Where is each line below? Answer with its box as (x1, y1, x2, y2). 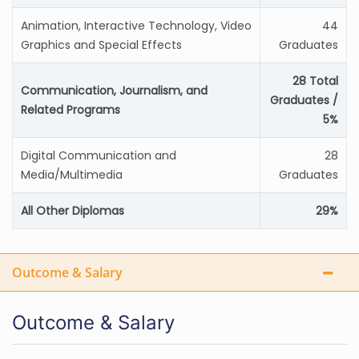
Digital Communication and (21, 147, 176, 163)
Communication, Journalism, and (21, 83, 208, 99)
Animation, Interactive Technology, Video (21, 18, 252, 34)
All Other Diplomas (21, 203, 124, 219)
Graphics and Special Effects (21, 37, 182, 53)
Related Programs (21, 102, 120, 118)
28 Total (292, 73, 338, 89)
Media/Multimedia (21, 167, 123, 183)
